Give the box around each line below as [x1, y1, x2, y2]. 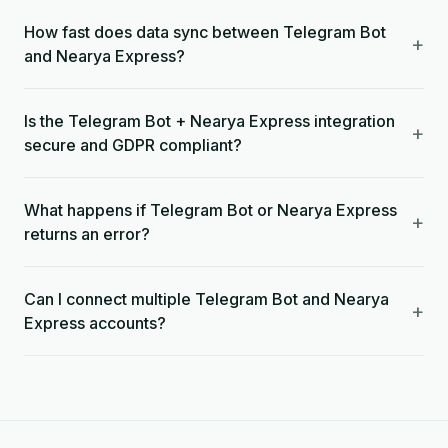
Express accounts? [24, 313, 166, 333]
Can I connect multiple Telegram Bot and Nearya [24, 289, 389, 309]
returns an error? [24, 224, 150, 244]
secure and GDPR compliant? [24, 135, 242, 155]
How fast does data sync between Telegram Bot [24, 22, 386, 42]
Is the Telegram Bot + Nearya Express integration [24, 111, 395, 131]
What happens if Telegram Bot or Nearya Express [24, 200, 397, 220]
